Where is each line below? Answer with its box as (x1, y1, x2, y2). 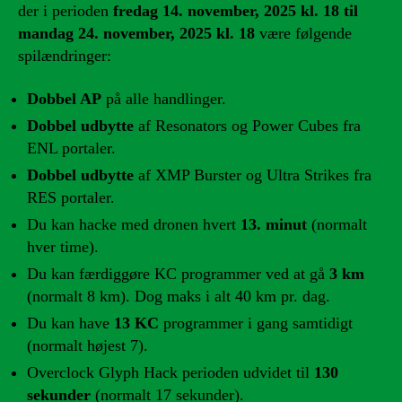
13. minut (240, 214, 307, 233)
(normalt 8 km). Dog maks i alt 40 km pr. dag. (27, 286, 330, 305)
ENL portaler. (27, 138, 116, 157)
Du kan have (27, 313, 114, 332)
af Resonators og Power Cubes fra (134, 116, 361, 135)
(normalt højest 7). (27, 336, 148, 354)
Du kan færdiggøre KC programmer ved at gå (27, 264, 329, 283)
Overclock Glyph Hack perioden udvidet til (27, 363, 314, 381)
